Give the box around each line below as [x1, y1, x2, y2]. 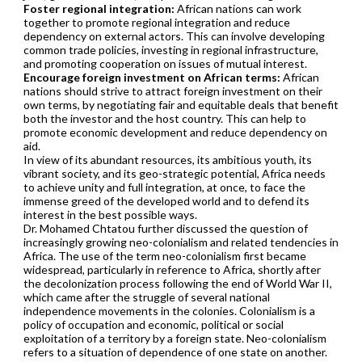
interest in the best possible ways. [23, 207, 197, 221]
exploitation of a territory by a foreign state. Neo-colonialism [23, 330, 326, 345]
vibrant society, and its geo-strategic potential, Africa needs [23, 166, 326, 180]
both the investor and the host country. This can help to [23, 111, 306, 125]
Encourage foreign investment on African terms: [23, 69, 280, 84]
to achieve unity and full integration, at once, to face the [23, 179, 305, 194]
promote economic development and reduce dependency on [23, 124, 327, 139]
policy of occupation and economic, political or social [23, 317, 284, 331]
